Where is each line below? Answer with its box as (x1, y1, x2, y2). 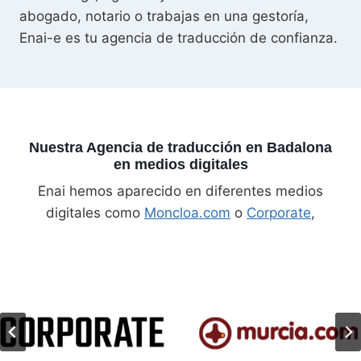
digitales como (46, 205, 144, 222)
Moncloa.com (144, 205, 230, 222)
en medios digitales (113, 156, 248, 173)
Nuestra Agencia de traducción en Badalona (29, 139, 332, 156)
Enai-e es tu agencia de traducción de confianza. (19, 30, 338, 47)
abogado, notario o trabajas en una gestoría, (19, 8, 309, 25)
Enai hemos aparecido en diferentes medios (38, 183, 323, 200)
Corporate (247, 205, 311, 222)
